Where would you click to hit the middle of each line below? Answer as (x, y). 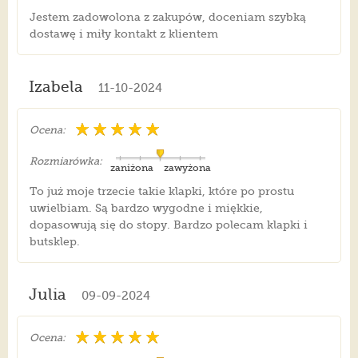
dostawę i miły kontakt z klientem (123, 34)
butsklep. (54, 242)
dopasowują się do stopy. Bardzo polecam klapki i (168, 225)
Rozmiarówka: (66, 161)
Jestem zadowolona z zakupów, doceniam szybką (167, 17)
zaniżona (131, 168)
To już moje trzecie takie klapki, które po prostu (161, 191)
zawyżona (187, 168)
